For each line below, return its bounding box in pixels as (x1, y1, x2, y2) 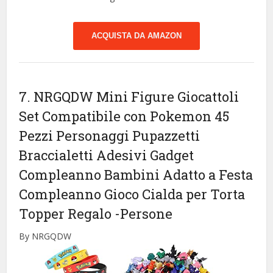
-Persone (115, 205, 173, 223)
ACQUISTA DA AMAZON (91, 31, 182, 41)
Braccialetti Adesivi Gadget (19, 146, 194, 165)
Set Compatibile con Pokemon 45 (19, 107, 230, 126)
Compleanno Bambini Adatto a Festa (19, 166, 253, 184)
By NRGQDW (19, 230, 72, 243)
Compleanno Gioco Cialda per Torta (19, 185, 246, 204)
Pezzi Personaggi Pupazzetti (19, 127, 200, 145)
